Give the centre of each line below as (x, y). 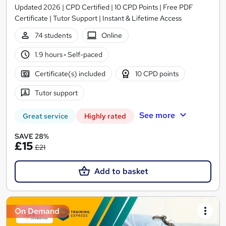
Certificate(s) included (70, 73)
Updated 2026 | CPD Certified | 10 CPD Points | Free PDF (104, 7)
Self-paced (84, 54)
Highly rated (105, 116)
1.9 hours (49, 54)
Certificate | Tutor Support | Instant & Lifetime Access (98, 18)
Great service (45, 116)
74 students (53, 35)
